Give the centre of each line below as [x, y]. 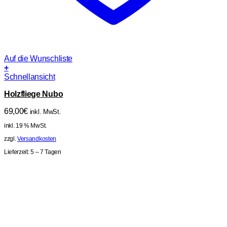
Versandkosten [37, 139]
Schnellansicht [30, 77]
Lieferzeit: [17, 152]
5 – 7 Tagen [46, 152]
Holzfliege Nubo [34, 94]
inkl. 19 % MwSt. [25, 126]
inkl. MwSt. [45, 112]
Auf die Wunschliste [38, 59]
